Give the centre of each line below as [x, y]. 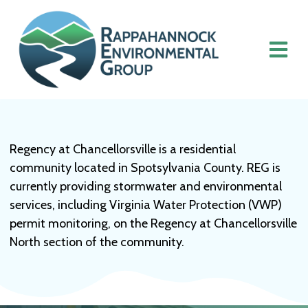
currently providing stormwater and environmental [145, 186]
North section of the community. [97, 242]
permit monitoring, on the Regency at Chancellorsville [153, 223]
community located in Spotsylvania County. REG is [145, 168]
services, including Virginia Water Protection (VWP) [145, 205]
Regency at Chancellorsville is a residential [122, 149]
